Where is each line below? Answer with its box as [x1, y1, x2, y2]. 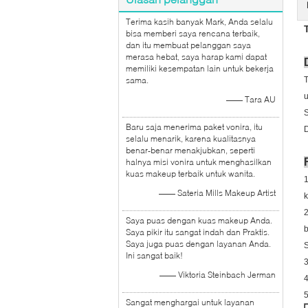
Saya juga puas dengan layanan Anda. [126, 239, 271, 249]
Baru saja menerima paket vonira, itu [126, 122, 263, 132]
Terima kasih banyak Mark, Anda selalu [126, 16, 273, 27]
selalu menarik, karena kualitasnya [126, 133, 256, 144]
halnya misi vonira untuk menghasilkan [126, 157, 272, 167]
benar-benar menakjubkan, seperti [126, 145, 255, 155]
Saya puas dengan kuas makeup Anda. [126, 215, 272, 225]
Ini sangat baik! [126, 250, 183, 261]
